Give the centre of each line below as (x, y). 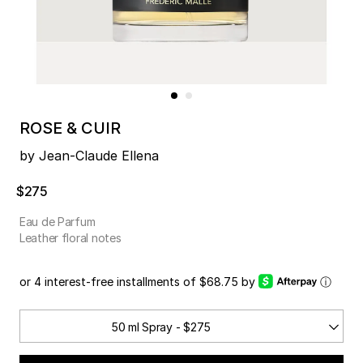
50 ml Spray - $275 (161, 327)
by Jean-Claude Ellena (89, 156)
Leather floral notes (70, 238)
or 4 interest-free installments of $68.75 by (139, 282)
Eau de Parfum (58, 222)
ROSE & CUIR (70, 128)
